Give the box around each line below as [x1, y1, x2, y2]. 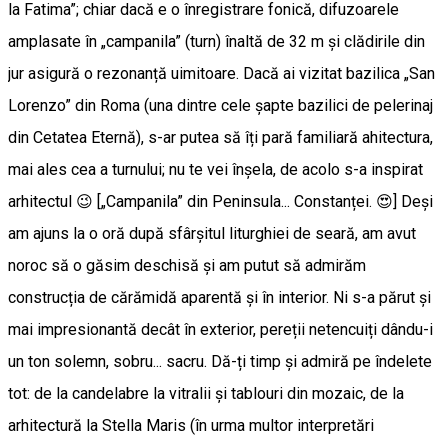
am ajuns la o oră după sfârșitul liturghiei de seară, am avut [8, 224, 416, 244]
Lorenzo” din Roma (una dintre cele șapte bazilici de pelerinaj [8, 96, 433, 116]
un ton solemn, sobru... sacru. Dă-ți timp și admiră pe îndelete [8, 352, 432, 372]
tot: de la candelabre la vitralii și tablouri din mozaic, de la [8, 384, 404, 404]
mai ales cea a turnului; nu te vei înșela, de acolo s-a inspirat [8, 160, 423, 180]
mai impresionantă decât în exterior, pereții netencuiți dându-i [8, 320, 433, 340]
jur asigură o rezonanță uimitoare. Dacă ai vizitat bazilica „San [8, 64, 435, 84]
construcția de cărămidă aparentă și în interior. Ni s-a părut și [8, 288, 431, 308]
